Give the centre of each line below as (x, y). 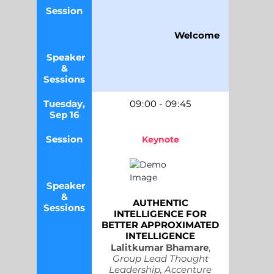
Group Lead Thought (160, 258)
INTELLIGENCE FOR (160, 213)
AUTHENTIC (160, 202)
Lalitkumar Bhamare (159, 247)
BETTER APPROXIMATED (160, 224)
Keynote (160, 139)
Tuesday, (64, 103)
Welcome (197, 35)
